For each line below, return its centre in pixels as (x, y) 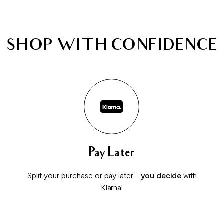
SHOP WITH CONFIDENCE (111, 47)
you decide (161, 175)
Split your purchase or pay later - (84, 175)
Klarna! (111, 187)
